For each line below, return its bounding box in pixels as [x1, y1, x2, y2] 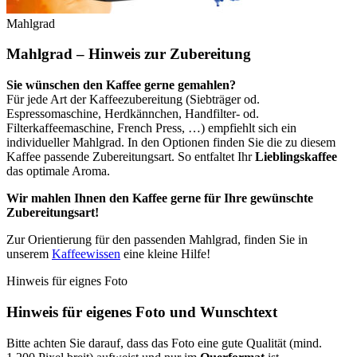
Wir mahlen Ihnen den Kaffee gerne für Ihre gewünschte [6, 191, 313, 206]
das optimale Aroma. [6, 164, 110, 178]
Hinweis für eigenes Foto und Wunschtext [6, 303, 277, 320]
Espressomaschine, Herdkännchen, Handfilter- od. [6, 107, 259, 121]
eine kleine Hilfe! [120, 247, 210, 261]
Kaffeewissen [52, 247, 120, 261]
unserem [6, 247, 52, 261]
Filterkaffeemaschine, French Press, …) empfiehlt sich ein [6, 121, 296, 135]
